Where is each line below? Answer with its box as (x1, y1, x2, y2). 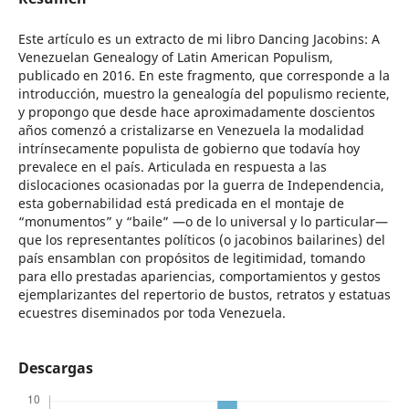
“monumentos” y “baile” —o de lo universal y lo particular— (17, 213, 388, 230)
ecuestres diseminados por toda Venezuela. (17, 304, 293, 321)
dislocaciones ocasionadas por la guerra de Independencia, (17, 176, 384, 194)
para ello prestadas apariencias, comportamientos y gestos (17, 267, 381, 285)
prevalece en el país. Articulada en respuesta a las (17, 158, 327, 175)
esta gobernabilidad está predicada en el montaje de (17, 194, 344, 212)
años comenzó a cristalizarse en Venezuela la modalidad (17, 121, 364, 139)
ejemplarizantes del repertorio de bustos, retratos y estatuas (17, 286, 391, 303)
